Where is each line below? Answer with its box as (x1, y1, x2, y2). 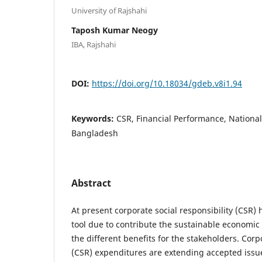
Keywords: (71, 112, 116, 124)
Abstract (71, 176, 111, 189)
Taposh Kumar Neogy (71, 24, 158, 36)
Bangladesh (71, 127, 118, 139)
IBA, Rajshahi (71, 39, 116, 50)
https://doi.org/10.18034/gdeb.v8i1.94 (92, 77, 242, 89)
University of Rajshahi (71, 5, 147, 16)
